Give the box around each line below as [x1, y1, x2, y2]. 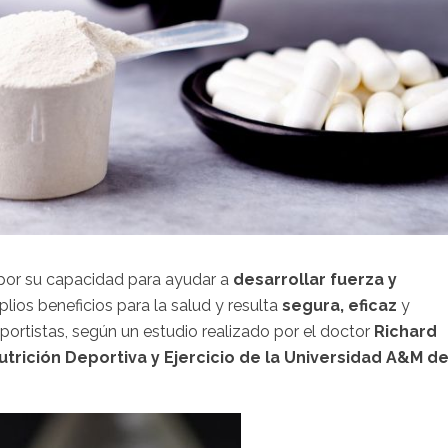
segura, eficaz [282, 295, 401, 315]
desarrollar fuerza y [233, 269, 397, 289]
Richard [370, 321, 437, 341]
